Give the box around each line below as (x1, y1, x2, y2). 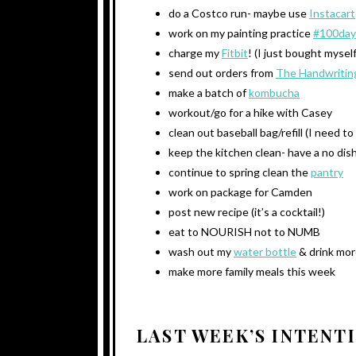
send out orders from (168, 65, 276, 79)
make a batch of (168, 85, 249, 99)
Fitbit (222, 45, 248, 60)
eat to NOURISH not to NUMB (168, 224, 320, 238)
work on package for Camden (168, 184, 312, 199)
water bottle (234, 244, 296, 258)
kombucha (249, 85, 300, 99)
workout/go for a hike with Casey (168, 105, 332, 119)
